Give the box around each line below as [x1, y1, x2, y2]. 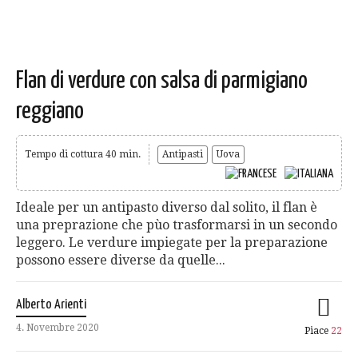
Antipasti [162, 149, 203, 161]
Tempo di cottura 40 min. [25, 149, 141, 161]
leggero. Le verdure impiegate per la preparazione [16, 234, 328, 250]
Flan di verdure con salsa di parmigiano [16, 69, 308, 93]
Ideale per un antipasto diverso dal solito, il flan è [16, 199, 317, 215]
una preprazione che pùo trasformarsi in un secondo [16, 217, 337, 233]
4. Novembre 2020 [16, 321, 99, 333]
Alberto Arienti [16, 297, 86, 312]
